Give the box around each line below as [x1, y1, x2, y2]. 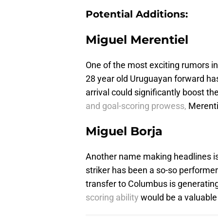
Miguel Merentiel [86, 33, 188, 47]
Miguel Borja [86, 124, 163, 139]
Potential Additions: [86, 8, 188, 20]
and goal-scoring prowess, [86, 101, 188, 111]
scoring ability [86, 192, 139, 203]
